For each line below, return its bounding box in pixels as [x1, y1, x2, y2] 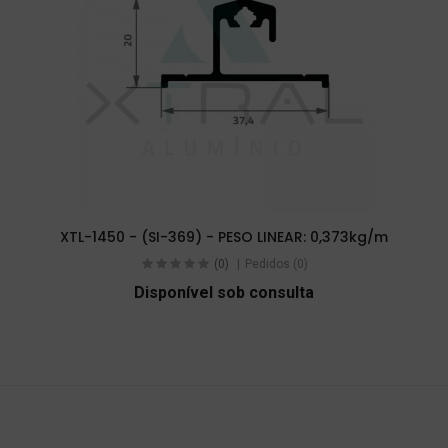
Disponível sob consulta [134, 282, 314, 302]
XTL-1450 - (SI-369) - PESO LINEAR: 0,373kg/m [60, 227, 388, 248]
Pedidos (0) [244, 257, 308, 272]
